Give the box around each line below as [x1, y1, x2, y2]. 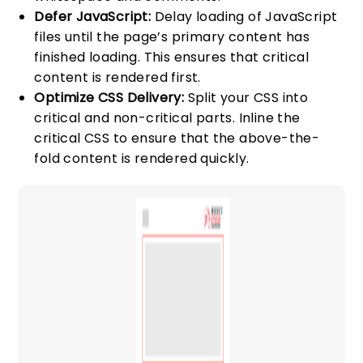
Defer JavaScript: [34, 7, 152, 27]
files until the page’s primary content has [34, 28, 310, 47]
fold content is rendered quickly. [34, 149, 250, 169]
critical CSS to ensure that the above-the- [34, 129, 320, 148]
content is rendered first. [34, 68, 201, 88]
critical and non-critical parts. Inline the [34, 109, 301, 128]
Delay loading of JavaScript [151, 7, 338, 27]
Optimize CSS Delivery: [34, 88, 185, 108]
